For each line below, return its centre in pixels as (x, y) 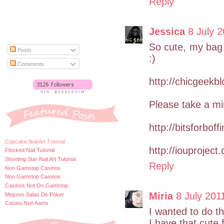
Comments (30, 64)
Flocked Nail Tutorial (30, 150)
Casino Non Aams (27, 203)
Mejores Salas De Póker (34, 194)
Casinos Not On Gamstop (36, 185)
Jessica (167, 31)
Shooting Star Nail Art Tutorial (40, 159)
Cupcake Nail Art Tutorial (35, 141)
